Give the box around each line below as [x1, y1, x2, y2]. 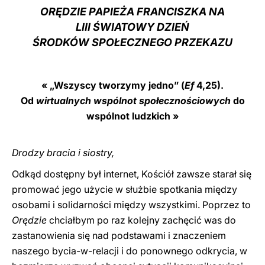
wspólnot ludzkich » [86, 110, 179, 122]
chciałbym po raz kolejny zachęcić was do [47, 214, 236, 226]
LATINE [188, 14, 218, 25]
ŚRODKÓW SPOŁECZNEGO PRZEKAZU [33, 36, 232, 49]
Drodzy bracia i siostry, [12, 147, 114, 159]
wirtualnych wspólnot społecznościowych [35, 95, 231, 106]
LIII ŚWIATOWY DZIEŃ [76, 21, 189, 33]
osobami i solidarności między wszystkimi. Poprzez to [12, 199, 251, 211]
